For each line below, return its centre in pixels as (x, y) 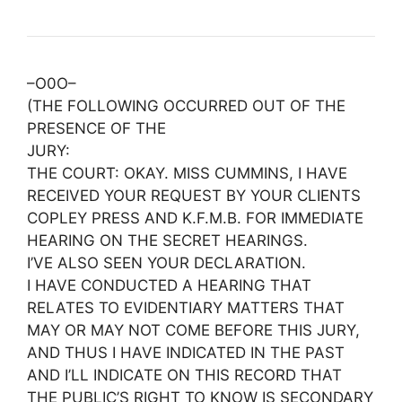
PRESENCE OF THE (96, 128)
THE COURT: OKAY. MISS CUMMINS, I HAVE (187, 173)
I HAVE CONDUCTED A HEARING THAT (169, 285)
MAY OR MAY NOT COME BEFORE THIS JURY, (193, 330)
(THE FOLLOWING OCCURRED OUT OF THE (186, 106)
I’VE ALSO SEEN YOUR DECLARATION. (166, 263)
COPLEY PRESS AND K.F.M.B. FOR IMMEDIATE (195, 218)
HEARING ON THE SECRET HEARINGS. (167, 240)
